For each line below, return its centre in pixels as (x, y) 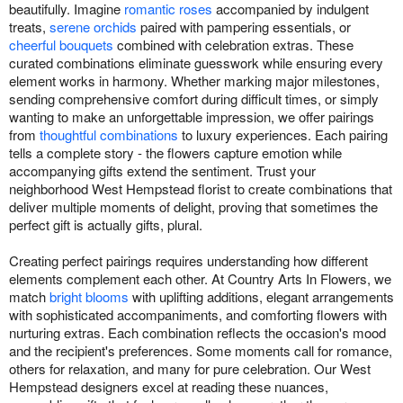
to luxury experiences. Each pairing (283, 135)
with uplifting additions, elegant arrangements (261, 297)
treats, (29, 27)
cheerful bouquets (61, 45)
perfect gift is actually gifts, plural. (106, 225)
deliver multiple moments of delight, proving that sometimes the (193, 207)
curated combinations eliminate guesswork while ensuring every (196, 63)
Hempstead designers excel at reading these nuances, (169, 387)
